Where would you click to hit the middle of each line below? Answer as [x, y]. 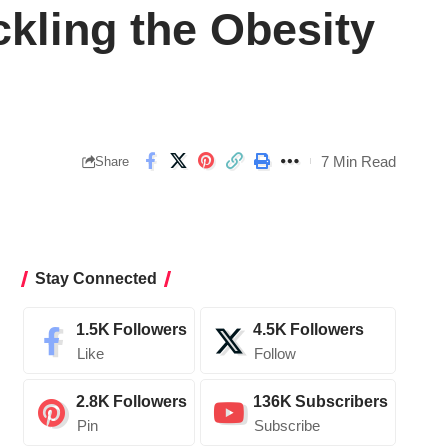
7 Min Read [358, 161]
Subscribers [341, 402]
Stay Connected [95, 279]
